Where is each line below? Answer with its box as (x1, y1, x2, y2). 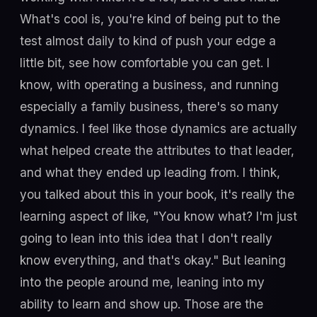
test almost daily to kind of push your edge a (20, 33, 276, 48)
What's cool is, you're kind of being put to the (20, 11, 280, 26)
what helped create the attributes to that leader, (20, 142, 294, 158)
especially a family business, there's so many (20, 98, 279, 114)
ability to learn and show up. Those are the (20, 296, 263, 311)
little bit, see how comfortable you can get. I (20, 54, 270, 70)
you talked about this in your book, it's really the (20, 186, 294, 202)
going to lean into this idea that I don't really (20, 230, 272, 246)
